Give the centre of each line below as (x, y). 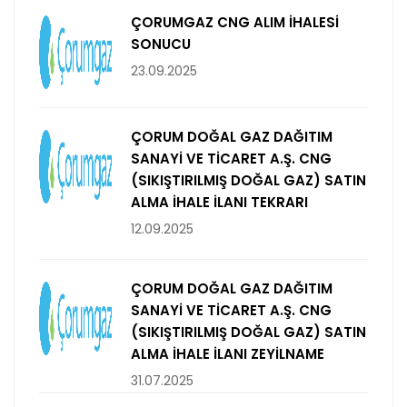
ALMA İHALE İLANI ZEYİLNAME (228, 354)
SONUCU (161, 45)
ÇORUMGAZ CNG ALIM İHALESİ (235, 23)
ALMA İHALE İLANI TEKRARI (219, 203)
